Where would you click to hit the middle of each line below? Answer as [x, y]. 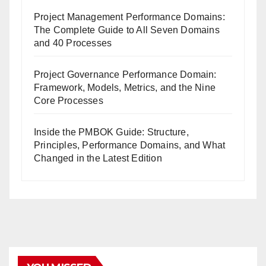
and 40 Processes [73, 43]
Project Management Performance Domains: [129, 17]
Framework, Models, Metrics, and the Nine [125, 87]
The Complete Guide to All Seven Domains [127, 30]
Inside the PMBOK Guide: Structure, [111, 132]
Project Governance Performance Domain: [125, 74]
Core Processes [69, 100]
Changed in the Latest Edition [98, 158]
